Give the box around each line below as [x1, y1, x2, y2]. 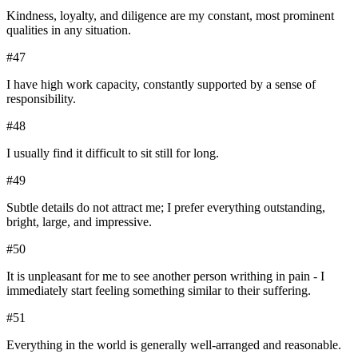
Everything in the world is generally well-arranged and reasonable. [6, 338, 341, 352]
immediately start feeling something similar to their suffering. [6, 284, 311, 298]
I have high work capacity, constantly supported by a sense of [6, 78, 316, 92]
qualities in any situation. [6, 23, 131, 38]
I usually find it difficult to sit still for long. [6, 146, 219, 161]
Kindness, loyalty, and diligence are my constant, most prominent [6, 9, 334, 23]
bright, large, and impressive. [6, 215, 152, 229]
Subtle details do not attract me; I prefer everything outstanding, [6, 201, 325, 215]
